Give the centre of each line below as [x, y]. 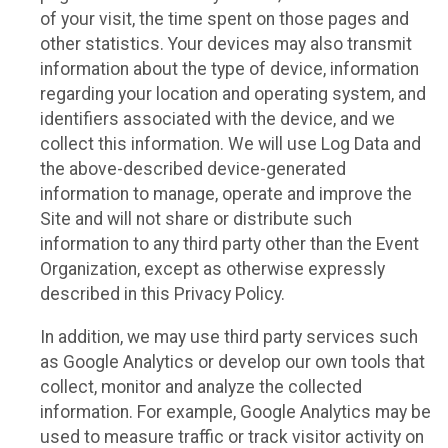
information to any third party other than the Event [229, 244]
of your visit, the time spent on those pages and [224, 19]
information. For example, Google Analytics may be [235, 411]
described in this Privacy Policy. [162, 294]
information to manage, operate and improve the [226, 194]
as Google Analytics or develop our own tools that [232, 361]
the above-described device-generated [193, 169]
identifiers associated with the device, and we [217, 119]
